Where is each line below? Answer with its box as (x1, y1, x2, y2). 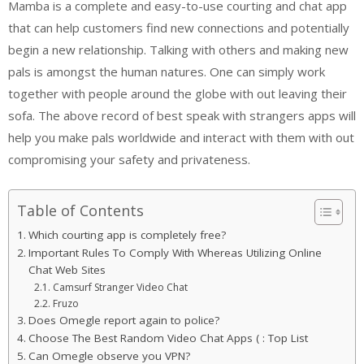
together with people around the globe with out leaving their (8, 85, 347, 102)
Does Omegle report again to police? (28, 312, 219, 327)
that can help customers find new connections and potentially (8, 19, 349, 36)
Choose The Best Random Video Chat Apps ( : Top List (28, 330, 308, 345)
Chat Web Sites (28, 262, 106, 277)
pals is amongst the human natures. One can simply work (8, 63, 325, 80)
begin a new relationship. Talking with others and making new (8, 41, 349, 58)
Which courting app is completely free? (28, 227, 226, 242)
